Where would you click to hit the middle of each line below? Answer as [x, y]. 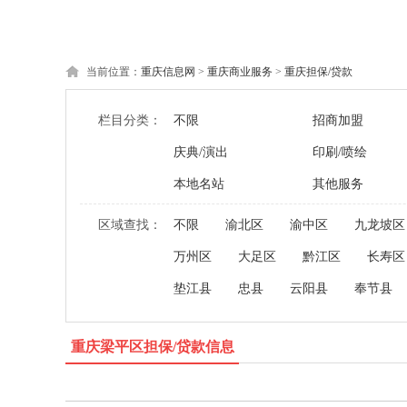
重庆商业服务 [240, 72]
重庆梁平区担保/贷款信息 [152, 347]
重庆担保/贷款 [318, 72]
